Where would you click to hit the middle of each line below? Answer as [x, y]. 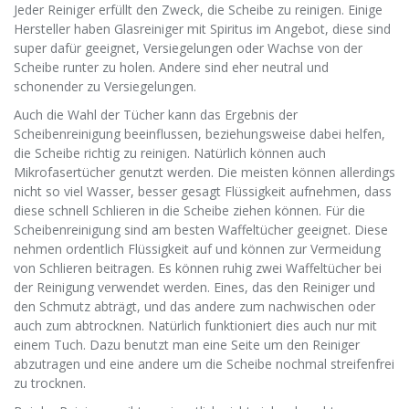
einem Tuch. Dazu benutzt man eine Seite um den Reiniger [187, 345]
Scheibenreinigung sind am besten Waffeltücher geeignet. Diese [201, 230]
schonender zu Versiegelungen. [105, 87]
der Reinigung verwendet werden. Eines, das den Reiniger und [194, 288]
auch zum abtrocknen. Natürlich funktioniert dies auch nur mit [195, 326]
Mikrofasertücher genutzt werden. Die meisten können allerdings [204, 173]
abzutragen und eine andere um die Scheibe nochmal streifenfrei [204, 364]
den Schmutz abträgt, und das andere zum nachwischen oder [194, 307]
